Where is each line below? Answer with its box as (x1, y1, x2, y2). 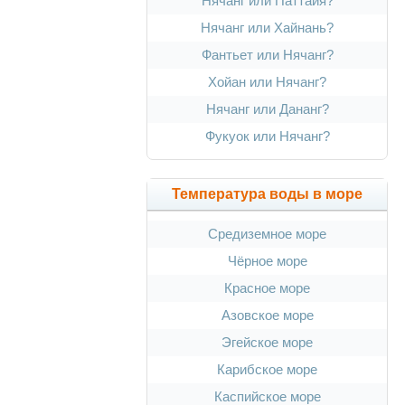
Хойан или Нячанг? (208, 74, 326, 90)
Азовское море (221, 307, 314, 324)
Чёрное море (227, 253, 307, 269)
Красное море (224, 280, 310, 297)
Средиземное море (208, 226, 326, 242)
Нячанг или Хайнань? (201, 20, 334, 36)
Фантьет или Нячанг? (201, 47, 334, 63)
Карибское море (217, 362, 317, 378)
